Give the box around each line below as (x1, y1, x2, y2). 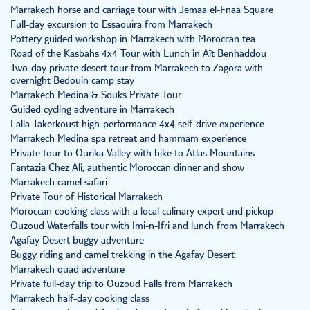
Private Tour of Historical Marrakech (10, 192, 163, 203)
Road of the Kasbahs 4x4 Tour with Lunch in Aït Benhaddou (10, 48, 266, 60)
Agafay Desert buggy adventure (10, 235, 144, 247)
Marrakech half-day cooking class (10, 293, 149, 305)
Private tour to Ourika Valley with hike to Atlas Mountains (10, 148, 255, 160)
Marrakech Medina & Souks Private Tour (10, 90, 181, 102)
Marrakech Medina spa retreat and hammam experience (10, 134, 246, 145)
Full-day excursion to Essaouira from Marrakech (10, 19, 212, 31)
